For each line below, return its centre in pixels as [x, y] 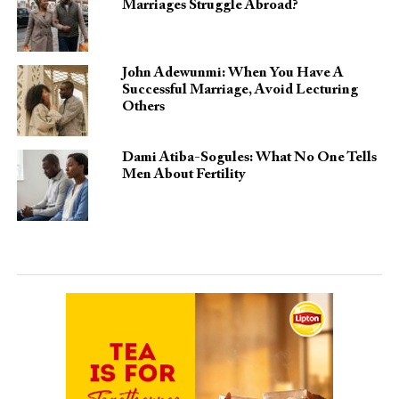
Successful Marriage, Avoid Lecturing [240, 90]
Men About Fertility [183, 175]
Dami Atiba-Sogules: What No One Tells [249, 158]
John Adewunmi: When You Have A [232, 73]
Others [143, 107]
